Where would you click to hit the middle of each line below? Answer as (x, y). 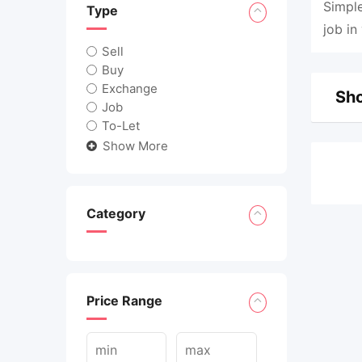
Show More (135, 145)
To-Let (121, 125)
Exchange (130, 88)
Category (116, 213)
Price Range (124, 300)
